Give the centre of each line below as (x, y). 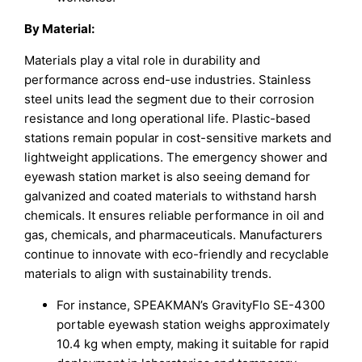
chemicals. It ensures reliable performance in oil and (175, 216)
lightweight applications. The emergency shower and (176, 158)
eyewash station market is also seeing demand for (168, 177)
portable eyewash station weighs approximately (194, 325)
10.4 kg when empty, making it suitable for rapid (193, 344)
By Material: (60, 29)
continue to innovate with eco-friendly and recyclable (177, 255)
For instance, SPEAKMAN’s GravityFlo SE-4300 (191, 305)
